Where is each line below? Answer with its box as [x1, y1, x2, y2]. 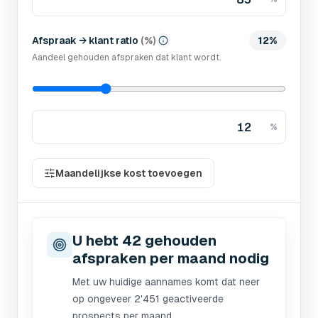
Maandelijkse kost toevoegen [55, 168, 202, 179]
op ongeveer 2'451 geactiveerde [72, 293, 224, 305]
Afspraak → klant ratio [32, 35, 138, 46]
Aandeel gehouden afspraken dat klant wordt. [32, 53, 221, 62]
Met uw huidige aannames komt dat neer [72, 276, 260, 287]
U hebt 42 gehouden [72, 233, 216, 248]
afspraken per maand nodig [72, 251, 269, 266]
